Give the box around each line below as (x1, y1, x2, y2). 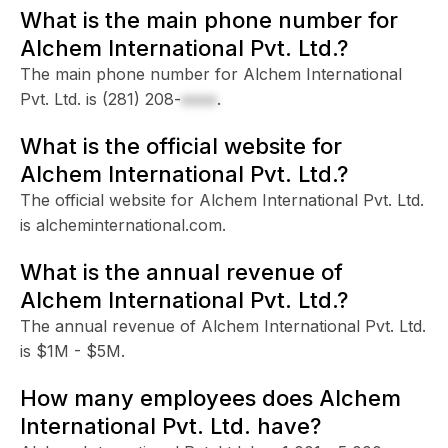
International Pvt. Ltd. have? (20, 412, 321, 439)
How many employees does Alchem (20, 384, 401, 411)
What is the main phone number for (20, 6, 398, 33)
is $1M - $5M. (20, 340, 125, 361)
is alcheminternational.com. (20, 214, 226, 235)
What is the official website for (20, 132, 342, 159)
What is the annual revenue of (20, 258, 343, 285)
